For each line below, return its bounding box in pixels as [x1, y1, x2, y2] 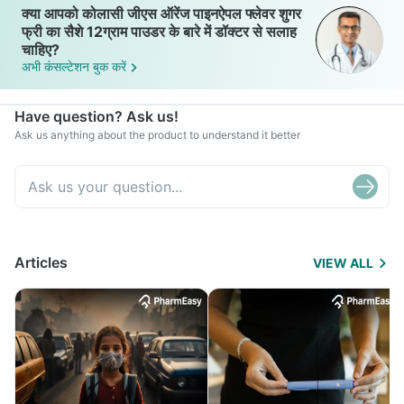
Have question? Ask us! [14, 106, 179, 125]
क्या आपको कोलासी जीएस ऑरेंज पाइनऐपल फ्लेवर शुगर [22, 5, 301, 23]
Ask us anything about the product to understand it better [14, 127, 300, 142]
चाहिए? [22, 41, 60, 59]
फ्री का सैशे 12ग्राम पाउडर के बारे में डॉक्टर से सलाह [22, 23, 297, 41]
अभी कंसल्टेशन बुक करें [22, 59, 126, 74]
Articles [14, 252, 68, 271]
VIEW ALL [313, 254, 373, 271]
